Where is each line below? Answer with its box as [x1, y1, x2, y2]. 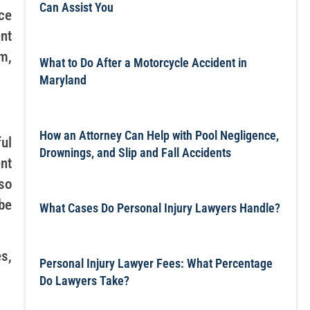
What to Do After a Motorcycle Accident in [39, 55, 247, 70]
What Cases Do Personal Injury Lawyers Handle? [39, 201, 280, 215]
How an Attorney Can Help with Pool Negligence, [39, 128, 279, 143]
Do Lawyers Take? [39, 273, 129, 288]
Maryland [39, 73, 86, 87]
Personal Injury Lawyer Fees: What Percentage [39, 256, 273, 271]
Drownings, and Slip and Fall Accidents [39, 145, 231, 160]
